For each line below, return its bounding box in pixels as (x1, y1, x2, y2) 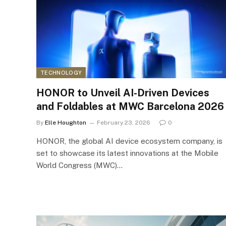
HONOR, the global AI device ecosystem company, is (36, 137, 222, 145)
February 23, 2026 (97, 119, 150, 126)
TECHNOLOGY (40, 70, 82, 76)
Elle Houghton (45, 119, 86, 126)
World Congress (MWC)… (36, 161, 123, 169)
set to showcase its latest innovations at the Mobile (36, 149, 218, 157)
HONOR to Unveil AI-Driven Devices (36, 87, 209, 99)
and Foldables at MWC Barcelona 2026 (36, 100, 224, 112)
